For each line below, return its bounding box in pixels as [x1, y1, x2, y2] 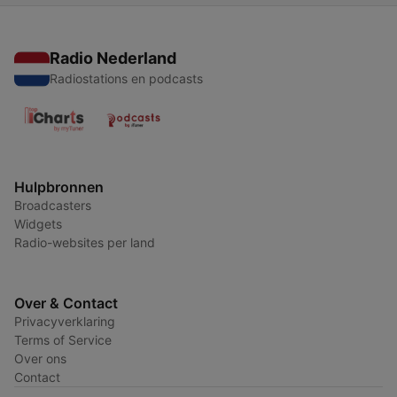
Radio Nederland [50, 49, 176, 68]
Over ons [14, 351, 66, 367]
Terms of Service [14, 332, 112, 348]
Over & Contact [14, 294, 118, 313]
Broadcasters [14, 198, 91, 214]
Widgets [14, 216, 62, 232]
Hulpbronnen [14, 178, 104, 197]
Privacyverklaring [14, 314, 115, 330]
